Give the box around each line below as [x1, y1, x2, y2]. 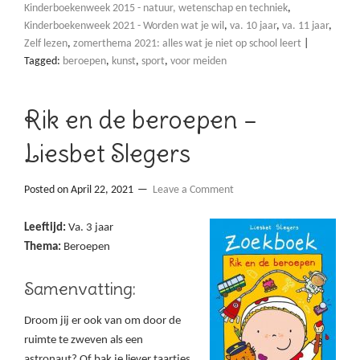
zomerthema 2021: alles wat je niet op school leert [73, 38, 301, 51]
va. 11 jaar [282, 20, 329, 33]
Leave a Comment [153, 184, 234, 197]
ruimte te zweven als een [24, 334, 143, 347]
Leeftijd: [24, 222, 66, 235]
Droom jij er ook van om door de [24, 315, 181, 328]
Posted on [24, 184, 71, 197]
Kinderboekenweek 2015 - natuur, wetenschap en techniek [24, 2, 288, 15]
